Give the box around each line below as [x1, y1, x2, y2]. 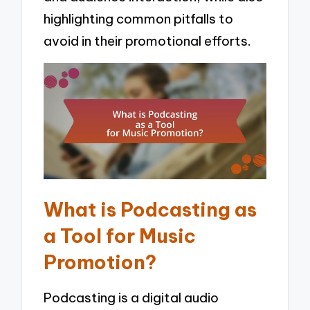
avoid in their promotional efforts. [44, 32, 252, 49]
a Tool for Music [44, 223, 197, 248]
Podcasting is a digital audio [44, 289, 219, 306]
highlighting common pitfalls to [44, 10, 234, 27]
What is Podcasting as [44, 197, 257, 221]
